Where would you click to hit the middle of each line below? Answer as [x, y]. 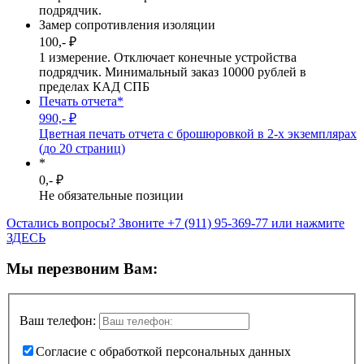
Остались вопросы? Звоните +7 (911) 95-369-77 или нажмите [175, 223]
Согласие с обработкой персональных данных [163, 351]
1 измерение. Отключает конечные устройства [168, 57]
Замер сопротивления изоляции [127, 24]
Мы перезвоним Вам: [82, 269]
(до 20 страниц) [82, 148]
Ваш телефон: [58, 320]
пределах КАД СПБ [94, 86]
